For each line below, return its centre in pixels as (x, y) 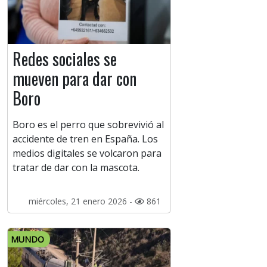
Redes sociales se (65, 59)
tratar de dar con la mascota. (76, 168)
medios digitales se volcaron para (87, 153)
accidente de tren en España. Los (85, 139)
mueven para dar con (74, 79)
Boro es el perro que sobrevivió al (88, 125)
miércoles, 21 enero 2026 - (81, 201)
